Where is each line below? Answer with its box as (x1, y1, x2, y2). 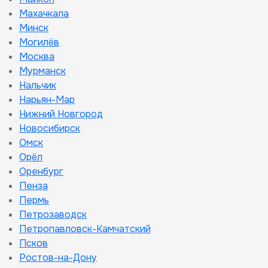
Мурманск (19, 65, 66, 77)
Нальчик (19, 79, 56, 92)
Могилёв (19, 36, 59, 48)
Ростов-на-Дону (19, 251, 97, 264)
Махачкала (19, 7, 69, 20)
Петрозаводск (19, 208, 87, 221)
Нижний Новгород (19, 108, 103, 120)
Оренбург (19, 165, 63, 178)
